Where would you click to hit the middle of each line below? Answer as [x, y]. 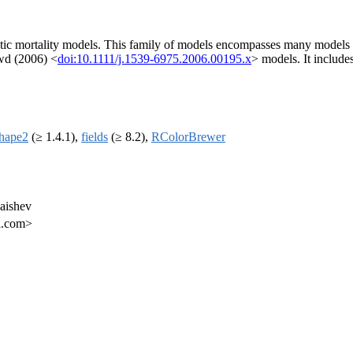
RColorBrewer [188, 137]
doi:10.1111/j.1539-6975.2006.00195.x [154, 59]
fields [95, 137]
